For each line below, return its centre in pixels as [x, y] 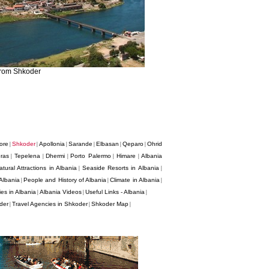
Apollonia [52, 144]
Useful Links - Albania [115, 192]
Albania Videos [61, 192]
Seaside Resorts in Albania [120, 168]
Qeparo [133, 144]
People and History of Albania [65, 180]
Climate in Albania [135, 180]
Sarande [80, 144]
